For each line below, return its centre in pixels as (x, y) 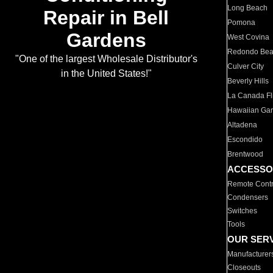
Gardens (106, 41)
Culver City (246, 66)
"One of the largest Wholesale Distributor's (106, 59)
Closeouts (244, 268)
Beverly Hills (248, 81)
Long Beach (248, 8)
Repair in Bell (106, 18)
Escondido (245, 140)
